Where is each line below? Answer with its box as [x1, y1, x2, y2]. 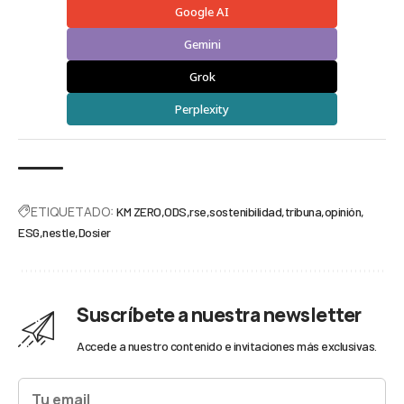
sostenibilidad [209, 204, 281, 220]
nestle [42, 225, 75, 241]
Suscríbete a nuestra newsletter [77, 302, 362, 328]
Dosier [78, 225, 111, 241]
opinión [324, 204, 361, 220]
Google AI [175, 4, 229, 21]
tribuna [284, 204, 321, 220]
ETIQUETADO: [31, 203, 114, 221]
